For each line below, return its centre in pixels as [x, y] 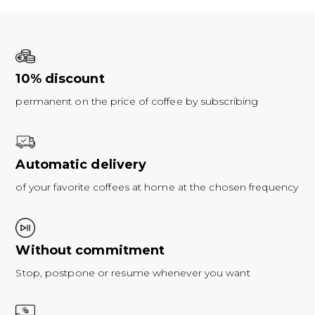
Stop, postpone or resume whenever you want [133, 272]
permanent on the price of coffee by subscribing [137, 101]
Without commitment [90, 250]
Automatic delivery [81, 164]
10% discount [60, 78]
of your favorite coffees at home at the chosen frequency [157, 187]
